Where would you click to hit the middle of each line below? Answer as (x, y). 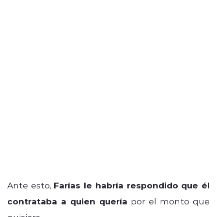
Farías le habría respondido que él (132, 185)
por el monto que (169, 201)
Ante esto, (31, 185)
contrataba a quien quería (67, 201)
